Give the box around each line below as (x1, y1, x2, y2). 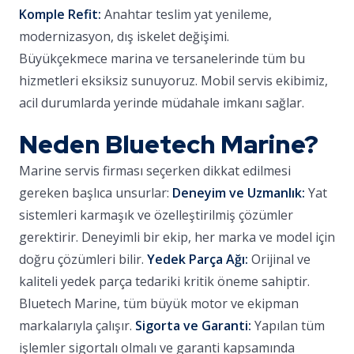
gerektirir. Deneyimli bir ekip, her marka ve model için (19, 228, 335, 246)
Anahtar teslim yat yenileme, (101, 6, 272, 23)
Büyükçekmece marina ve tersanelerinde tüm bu (19, 50, 305, 67)
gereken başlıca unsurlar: (19, 184, 172, 201)
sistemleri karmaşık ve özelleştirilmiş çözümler (19, 206, 293, 224)
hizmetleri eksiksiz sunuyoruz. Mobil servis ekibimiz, (19, 72, 328, 89)
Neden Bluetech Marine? (19, 127, 318, 161)
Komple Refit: (19, 6, 101, 23)
